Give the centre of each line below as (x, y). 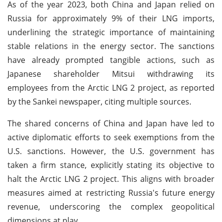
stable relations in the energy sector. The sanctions (111, 46)
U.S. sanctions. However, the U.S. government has (111, 151)
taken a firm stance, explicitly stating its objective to (111, 165)
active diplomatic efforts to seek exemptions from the (111, 137)
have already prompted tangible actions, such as (111, 60)
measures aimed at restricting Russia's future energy (111, 193)
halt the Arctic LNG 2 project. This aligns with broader (111, 179)
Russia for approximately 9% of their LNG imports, (111, 18)
